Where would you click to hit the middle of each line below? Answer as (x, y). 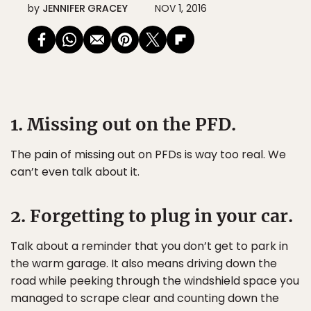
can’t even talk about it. (75, 172)
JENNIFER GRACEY (85, 8)
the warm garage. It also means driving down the (144, 263)
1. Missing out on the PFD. (123, 124)
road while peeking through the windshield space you (155, 281)
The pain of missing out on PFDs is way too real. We (148, 154)
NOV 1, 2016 (181, 8)
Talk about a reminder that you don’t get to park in (149, 246)
